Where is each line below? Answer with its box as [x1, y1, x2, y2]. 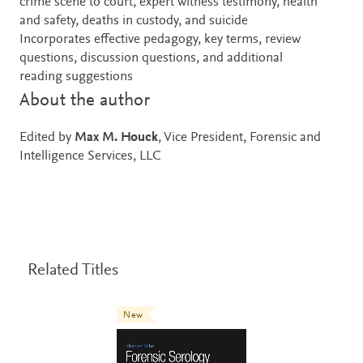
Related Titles [28, 262, 118, 280]
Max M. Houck [75, 130, 158, 145]
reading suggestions [19, 70, 133, 84]
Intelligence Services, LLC [19, 149, 161, 164]
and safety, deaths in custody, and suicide [19, 14, 248, 28]
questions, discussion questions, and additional [19, 51, 283, 66]
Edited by [19, 130, 75, 145]
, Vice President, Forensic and [158, 130, 321, 145]
